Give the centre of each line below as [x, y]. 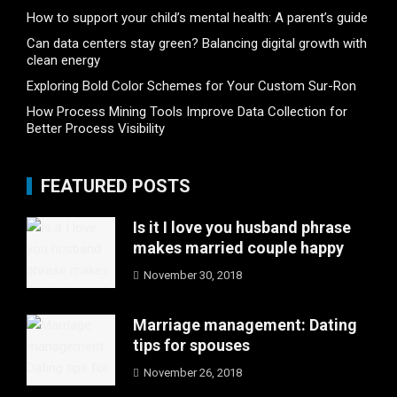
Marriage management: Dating [245, 325]
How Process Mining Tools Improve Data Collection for [187, 112]
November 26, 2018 [193, 373]
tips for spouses [191, 346]
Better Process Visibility [96, 129]
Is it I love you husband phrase [242, 228]
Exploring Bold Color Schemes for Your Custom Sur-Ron [191, 86]
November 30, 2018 [193, 276]
